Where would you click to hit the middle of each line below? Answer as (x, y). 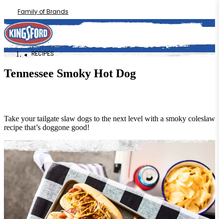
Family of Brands (43, 11)
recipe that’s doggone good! (47, 127)
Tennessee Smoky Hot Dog (70, 73)
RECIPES (43, 54)
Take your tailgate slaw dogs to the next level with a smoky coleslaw (109, 118)
